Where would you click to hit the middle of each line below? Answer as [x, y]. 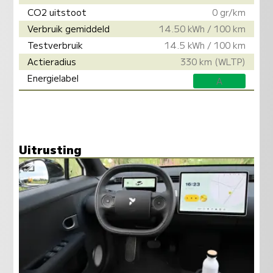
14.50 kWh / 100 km [202, 29]
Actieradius [52, 62]
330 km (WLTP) [213, 62]
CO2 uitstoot [57, 12]
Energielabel [53, 78]
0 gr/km [229, 12]
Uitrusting [50, 149]
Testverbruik [55, 45]
